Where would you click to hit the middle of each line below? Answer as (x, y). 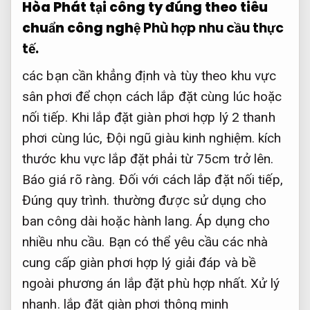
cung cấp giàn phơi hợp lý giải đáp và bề (139, 263)
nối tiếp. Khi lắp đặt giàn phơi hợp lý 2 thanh (149, 117)
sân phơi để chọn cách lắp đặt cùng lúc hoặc (152, 97)
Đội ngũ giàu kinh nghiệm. (180, 138)
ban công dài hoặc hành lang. (109, 221)
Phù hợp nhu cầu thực (213, 28)
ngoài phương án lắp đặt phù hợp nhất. (136, 283)
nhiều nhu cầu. (64, 242)
